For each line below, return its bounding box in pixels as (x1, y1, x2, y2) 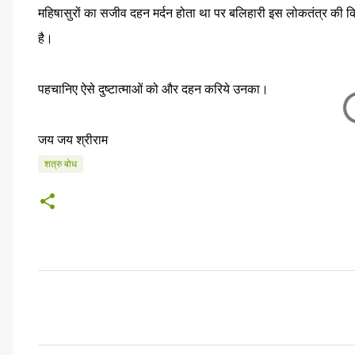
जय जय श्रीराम (38, 132, 108, 148)
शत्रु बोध (44, 158, 77, 170)
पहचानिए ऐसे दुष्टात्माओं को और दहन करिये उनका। (38, 81, 269, 97)
